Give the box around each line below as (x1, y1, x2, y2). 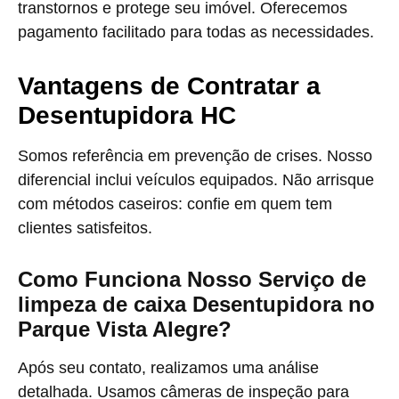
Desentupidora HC (18, 102, 236, 129)
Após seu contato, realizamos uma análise (18, 359, 319, 377)
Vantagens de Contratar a (18, 72, 321, 100)
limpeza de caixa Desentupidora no (18, 292, 375, 316)
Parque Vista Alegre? (18, 317, 232, 341)
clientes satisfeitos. (18, 219, 152, 237)
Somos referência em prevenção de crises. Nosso (18, 147, 372, 165)
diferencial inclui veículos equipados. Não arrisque (18, 171, 374, 189)
